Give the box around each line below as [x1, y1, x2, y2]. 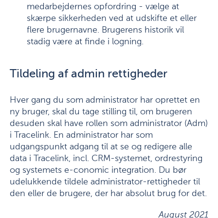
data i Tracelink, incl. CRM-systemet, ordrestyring [10, 154, 202, 163]
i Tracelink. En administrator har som [10, 131, 153, 140]
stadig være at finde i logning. [27, 37, 144, 46]
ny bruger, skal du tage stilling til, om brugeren [10, 108, 192, 116]
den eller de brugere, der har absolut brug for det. [10, 189, 207, 198]
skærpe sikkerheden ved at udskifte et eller [27, 14, 197, 23]
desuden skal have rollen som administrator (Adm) [10, 119, 208, 128]
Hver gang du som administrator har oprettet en [10, 96, 200, 105]
